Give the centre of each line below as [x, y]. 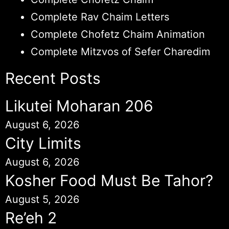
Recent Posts [53, 78]
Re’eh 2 [31, 218]
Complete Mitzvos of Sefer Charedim [120, 52]
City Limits [43, 143]
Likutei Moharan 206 [79, 106]
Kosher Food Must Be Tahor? [109, 181]
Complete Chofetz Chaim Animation [118, 35]
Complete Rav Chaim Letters [100, 17]
